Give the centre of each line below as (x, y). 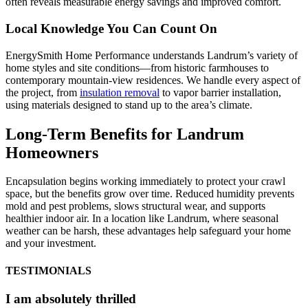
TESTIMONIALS (48, 270)
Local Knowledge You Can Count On (111, 28)
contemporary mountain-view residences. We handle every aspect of (153, 80)
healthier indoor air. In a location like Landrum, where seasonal (142, 219)
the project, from (43, 92)
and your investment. (51, 243)
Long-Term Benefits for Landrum (125, 134)
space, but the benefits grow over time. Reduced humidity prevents (150, 194)
